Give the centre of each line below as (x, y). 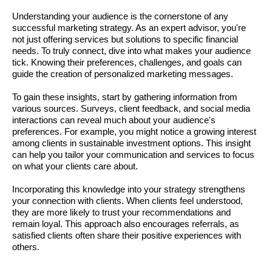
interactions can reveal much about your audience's (114, 120)
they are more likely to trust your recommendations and (121, 212)
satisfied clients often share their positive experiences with (127, 236)
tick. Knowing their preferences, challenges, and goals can (127, 63)
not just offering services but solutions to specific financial (125, 39)
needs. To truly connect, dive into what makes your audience (131, 51)
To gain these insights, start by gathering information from (125, 97)
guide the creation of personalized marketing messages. (123, 74)
